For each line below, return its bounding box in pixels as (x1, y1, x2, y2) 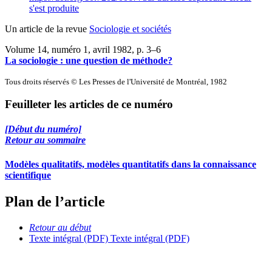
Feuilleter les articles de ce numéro (5, 98, 173, 111)
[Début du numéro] (5, 124, 81, 135)
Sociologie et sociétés (89, 23, 171, 34)
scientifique (5, 169, 51, 180)
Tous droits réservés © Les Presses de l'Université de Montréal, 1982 (5, 76, 227, 86)
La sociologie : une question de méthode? (5, 55, 172, 66)
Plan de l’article (5, 194, 105, 210)
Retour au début (29, 222, 91, 233)
